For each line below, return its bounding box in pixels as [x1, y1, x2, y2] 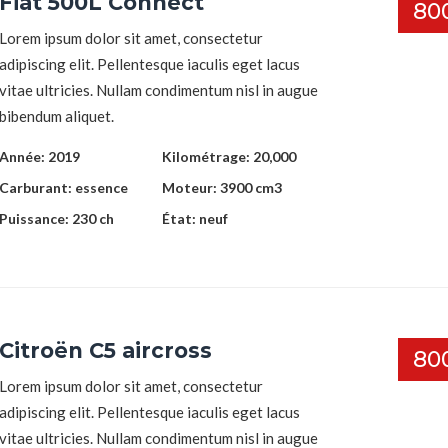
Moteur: [161, 178, 220, 196]
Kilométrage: [161, 147, 253, 165]
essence [75, 178, 128, 196]
